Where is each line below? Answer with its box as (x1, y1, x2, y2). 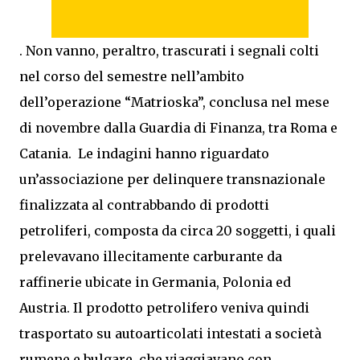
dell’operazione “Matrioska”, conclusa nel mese (19, 94, 329, 110)
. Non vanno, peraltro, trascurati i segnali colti (19, 43, 319, 59)
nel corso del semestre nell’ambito (19, 68, 244, 84)
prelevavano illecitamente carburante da (19, 248, 282, 264)
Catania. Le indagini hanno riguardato (19, 145, 269, 162)
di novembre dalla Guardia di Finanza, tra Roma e (19, 120, 337, 136)
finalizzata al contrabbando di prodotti (19, 197, 269, 213)
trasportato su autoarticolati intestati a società (19, 325, 321, 342)
